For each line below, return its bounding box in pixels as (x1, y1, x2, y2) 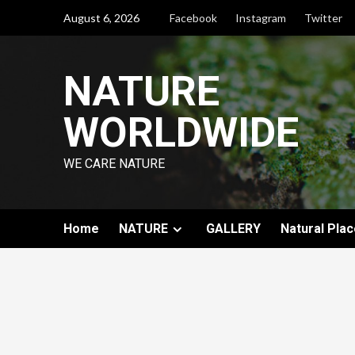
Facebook (169, 11, 217, 25)
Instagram (235, 11, 286, 25)
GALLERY (205, 221, 261, 236)
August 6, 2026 (63, 11, 139, 25)
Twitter (303, 11, 342, 25)
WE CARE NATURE (63, 156, 165, 171)
